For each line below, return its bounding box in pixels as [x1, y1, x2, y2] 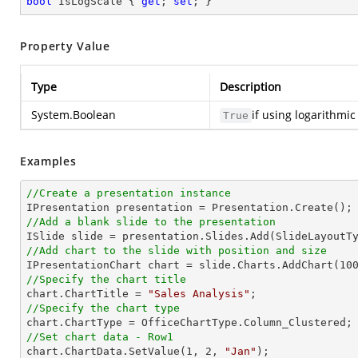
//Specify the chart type [26, 302, 180, 314]
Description [220, 79, 281, 94]
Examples [20, 153, 77, 169]
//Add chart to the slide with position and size [26, 245, 327, 257]
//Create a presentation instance [26, 187, 231, 199]
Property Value [20, 38, 110, 54]
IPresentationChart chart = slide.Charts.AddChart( [26, 259, 340, 271]
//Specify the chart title [26, 273, 186, 285]
